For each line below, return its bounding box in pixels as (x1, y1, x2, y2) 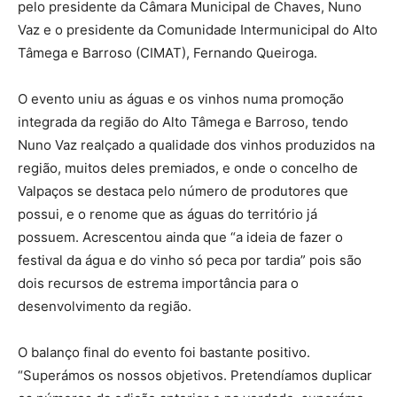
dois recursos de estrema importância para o (18, 274, 299, 292)
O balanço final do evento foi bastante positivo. (18, 343, 310, 361)
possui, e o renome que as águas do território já (18, 205, 317, 222)
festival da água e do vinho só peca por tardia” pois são (18, 251, 362, 269)
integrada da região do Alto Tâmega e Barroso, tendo (18, 113, 348, 130)
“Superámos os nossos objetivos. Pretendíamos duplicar (18, 366, 372, 384)
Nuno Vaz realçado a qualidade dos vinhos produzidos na (18, 136, 375, 153)
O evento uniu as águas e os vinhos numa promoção (18, 90, 344, 107)
